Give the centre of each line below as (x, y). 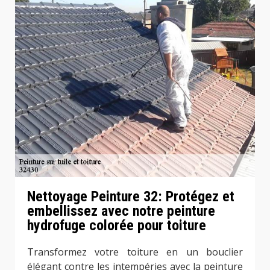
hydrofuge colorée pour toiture (117, 225)
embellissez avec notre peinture (121, 211)
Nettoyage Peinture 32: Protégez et (131, 196)
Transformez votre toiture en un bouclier (135, 252)
